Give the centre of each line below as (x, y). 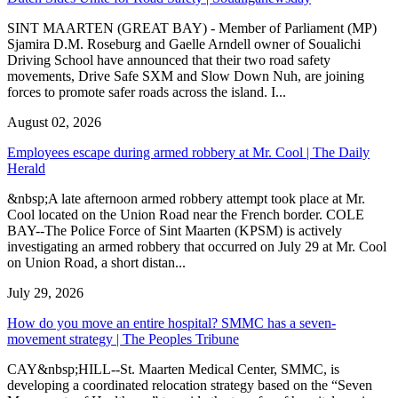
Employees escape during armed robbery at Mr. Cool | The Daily (188, 152)
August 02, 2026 (54, 122)
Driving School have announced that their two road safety (169, 60)
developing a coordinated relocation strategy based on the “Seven (190, 385)
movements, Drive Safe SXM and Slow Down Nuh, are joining (186, 76)
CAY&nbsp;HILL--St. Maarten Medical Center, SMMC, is (173, 369)
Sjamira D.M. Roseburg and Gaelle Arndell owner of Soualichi (184, 44)
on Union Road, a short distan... (96, 262)
